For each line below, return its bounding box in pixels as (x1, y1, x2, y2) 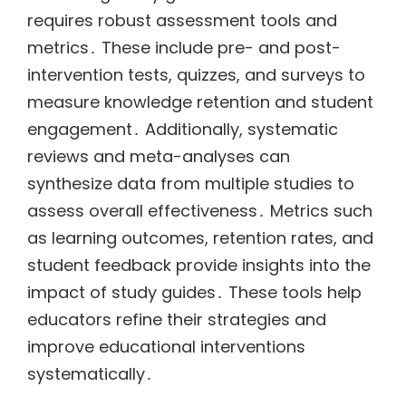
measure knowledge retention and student (27, 90, 373, 113)
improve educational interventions (27, 334, 305, 358)
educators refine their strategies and (27, 307, 326, 331)
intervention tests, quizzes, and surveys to (27, 63, 365, 86)
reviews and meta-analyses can (27, 144, 290, 168)
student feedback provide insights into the (27, 253, 371, 276)
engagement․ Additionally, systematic (27, 117, 338, 140)
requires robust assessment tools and (27, 8, 337, 32)
